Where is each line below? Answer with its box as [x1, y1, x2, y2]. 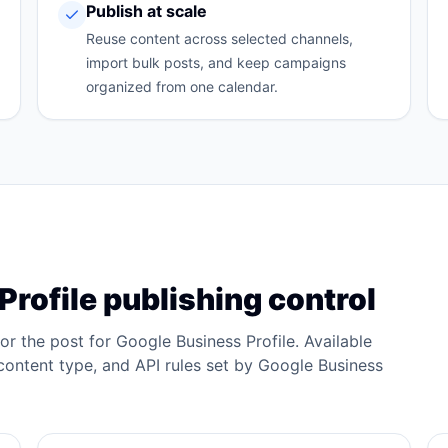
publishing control [97, 281, 376, 317]
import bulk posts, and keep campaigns [86, 54, 347, 71]
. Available [295, 331, 372, 351]
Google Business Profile [116, 331, 295, 351]
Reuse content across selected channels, [86, 30, 354, 47]
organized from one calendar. [86, 78, 279, 95]
